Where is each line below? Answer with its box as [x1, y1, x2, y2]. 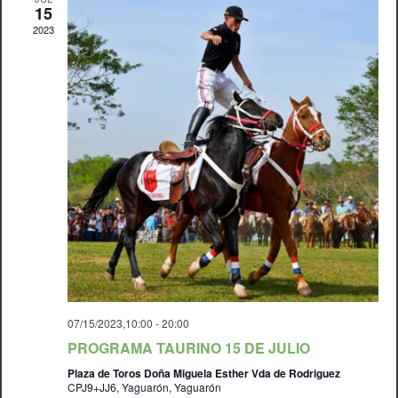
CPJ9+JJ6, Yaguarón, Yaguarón [67, 378, 221, 394]
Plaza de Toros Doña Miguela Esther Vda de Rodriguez [67, 364, 340, 381]
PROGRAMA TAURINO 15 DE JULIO [67, 337, 310, 358]
